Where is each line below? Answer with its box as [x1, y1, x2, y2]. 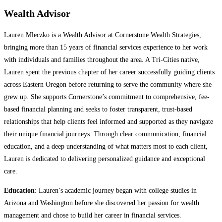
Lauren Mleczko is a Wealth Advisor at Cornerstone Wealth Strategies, [4, 31, 201, 39]
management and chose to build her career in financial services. [4, 211, 181, 219]
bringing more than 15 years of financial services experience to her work [4, 43, 208, 51]
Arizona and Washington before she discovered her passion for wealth [4, 199, 199, 207]
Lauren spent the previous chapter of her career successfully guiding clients [4, 68, 215, 76]
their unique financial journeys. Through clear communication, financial [4, 130, 207, 138]
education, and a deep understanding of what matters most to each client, [4, 142, 208, 150]
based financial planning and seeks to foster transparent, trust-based [4, 105, 192, 113]
